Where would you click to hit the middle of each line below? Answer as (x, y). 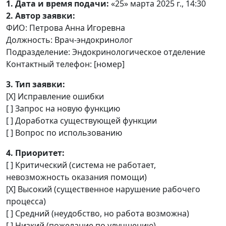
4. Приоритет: (35, 153)
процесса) (26, 201)
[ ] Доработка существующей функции (81, 121)
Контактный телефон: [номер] (65, 64)
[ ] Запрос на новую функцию (63, 108)
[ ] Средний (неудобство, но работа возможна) (98, 213)
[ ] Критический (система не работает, (81, 165)
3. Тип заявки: (36, 84)
